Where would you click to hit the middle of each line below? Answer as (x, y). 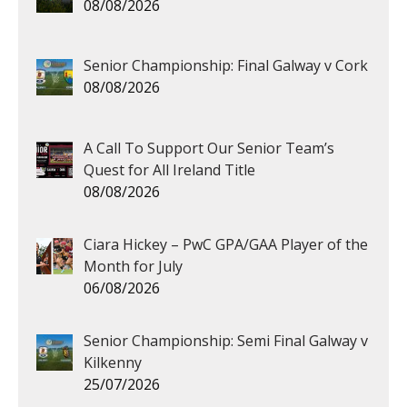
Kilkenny (113, 363)
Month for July (133, 267)
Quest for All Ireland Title (169, 170)
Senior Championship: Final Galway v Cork (226, 66)
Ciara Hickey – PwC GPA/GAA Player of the (226, 245)
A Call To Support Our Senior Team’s (209, 149)
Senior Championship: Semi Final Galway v (226, 341)
